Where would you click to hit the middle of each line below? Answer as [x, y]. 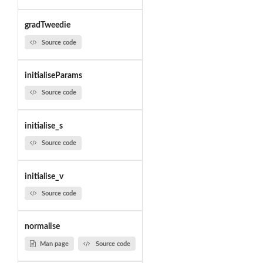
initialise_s [43, 126]
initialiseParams [53, 76]
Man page [54, 244]
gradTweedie [47, 26]
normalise [42, 227]
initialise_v [44, 176]
